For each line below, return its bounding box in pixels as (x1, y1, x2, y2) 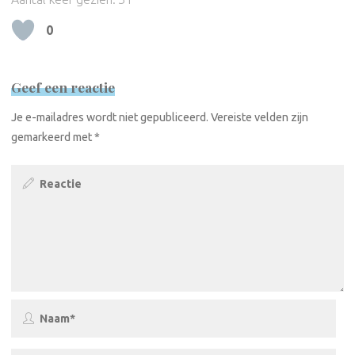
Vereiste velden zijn (211, 111, 309, 124)
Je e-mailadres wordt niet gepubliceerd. (11, 111, 209, 124)
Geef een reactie (11, 77, 116, 96)
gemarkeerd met (11, 131, 95, 144)
